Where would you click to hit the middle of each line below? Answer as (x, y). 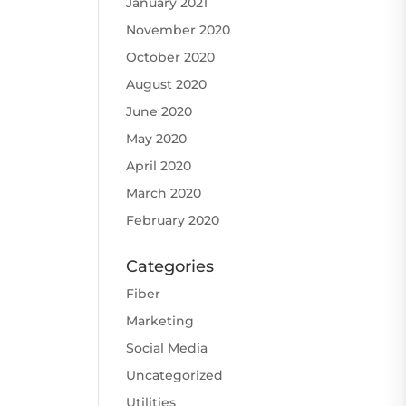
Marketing (160, 320)
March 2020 (164, 193)
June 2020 (159, 111)
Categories (170, 266)
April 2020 (159, 165)
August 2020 (167, 84)
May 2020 (157, 138)
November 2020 (179, 29)
